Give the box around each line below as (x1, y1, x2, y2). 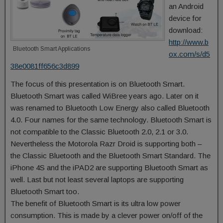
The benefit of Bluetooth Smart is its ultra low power (10, 199, 181, 208)
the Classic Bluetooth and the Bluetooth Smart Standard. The (10, 151, 211, 160)
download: (169, 26, 203, 34)
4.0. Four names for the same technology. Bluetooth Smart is (10, 115, 212, 124)
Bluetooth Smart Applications (13, 45, 90, 52)
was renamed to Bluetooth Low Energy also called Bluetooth (10, 104, 210, 112)
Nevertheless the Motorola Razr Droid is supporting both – (10, 139, 202, 148)
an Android (169, 2, 204, 10)
